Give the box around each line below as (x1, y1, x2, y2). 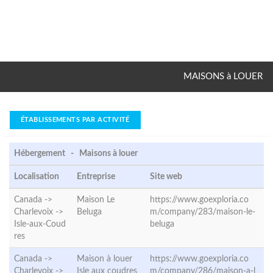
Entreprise (77, 172, 115, 181)
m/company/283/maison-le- (150, 207, 255, 216)
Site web (150, 172, 182, 181)
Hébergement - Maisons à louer (14, 149, 138, 158)
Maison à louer (77, 254, 132, 263)
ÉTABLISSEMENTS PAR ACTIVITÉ (21, 116, 130, 123)
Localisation (14, 172, 59, 181)
